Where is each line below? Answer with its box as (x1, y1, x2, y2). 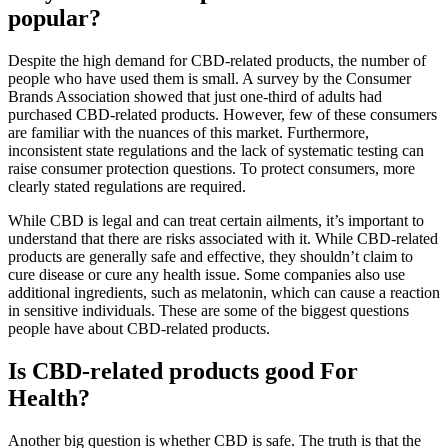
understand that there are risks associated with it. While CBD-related (8, 229, 438, 247)
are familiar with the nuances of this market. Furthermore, (8, 123, 369, 141)
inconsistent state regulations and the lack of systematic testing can (8, 141, 424, 159)
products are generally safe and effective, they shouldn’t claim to (8, 247, 413, 265)
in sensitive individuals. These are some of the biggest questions (8, 301, 409, 319)
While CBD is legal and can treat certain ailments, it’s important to (8, 211, 424, 229)
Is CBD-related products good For (8, 357, 358, 384)
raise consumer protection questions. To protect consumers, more (8, 159, 415, 177)
